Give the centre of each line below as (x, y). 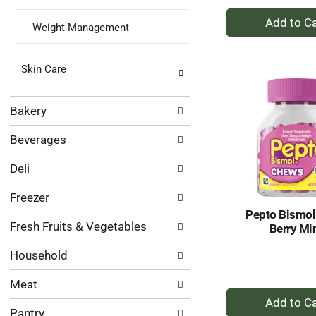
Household (39, 255)
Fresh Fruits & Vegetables (78, 226)
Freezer (30, 197)
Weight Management (81, 28)
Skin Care (44, 69)
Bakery (28, 111)
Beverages (38, 140)
